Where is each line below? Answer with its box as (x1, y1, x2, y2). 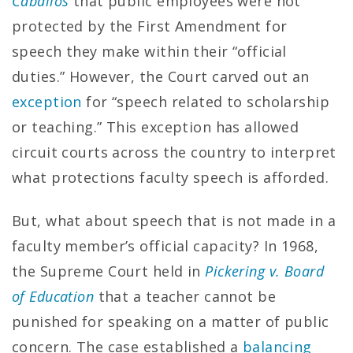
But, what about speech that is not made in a (12, 210, 336, 230)
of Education (12, 286, 95, 306)
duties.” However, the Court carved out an (12, 67, 310, 86)
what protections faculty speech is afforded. (12, 168, 329, 187)
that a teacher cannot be (94, 286, 276, 306)
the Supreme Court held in (12, 261, 206, 281)
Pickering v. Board (205, 261, 325, 281)
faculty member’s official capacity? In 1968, (12, 236, 319, 255)
